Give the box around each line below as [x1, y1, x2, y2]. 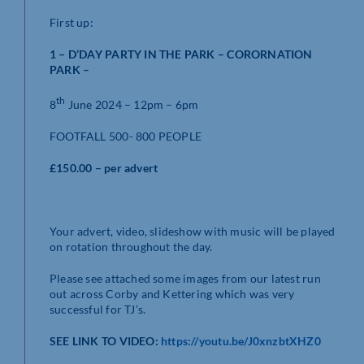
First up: [50, 15, 93, 29]
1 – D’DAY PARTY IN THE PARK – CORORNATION [50, 46, 313, 61]
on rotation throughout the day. [50, 239, 213, 253]
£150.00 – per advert [50, 160, 158, 175]
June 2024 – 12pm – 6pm [65, 97, 199, 111]
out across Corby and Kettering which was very [50, 286, 295, 301]
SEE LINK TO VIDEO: [50, 333, 161, 348]
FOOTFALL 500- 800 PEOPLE [50, 128, 202, 143]
